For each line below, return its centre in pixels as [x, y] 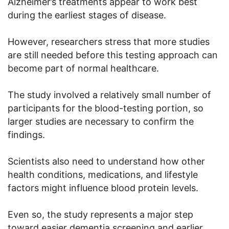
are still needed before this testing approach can [113, 55]
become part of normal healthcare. [83, 68]
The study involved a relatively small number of [109, 95]
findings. [26, 134]
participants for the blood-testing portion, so [106, 108]
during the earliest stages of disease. [87, 15]
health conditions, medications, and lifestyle [103, 174]
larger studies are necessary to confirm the [101, 121]
